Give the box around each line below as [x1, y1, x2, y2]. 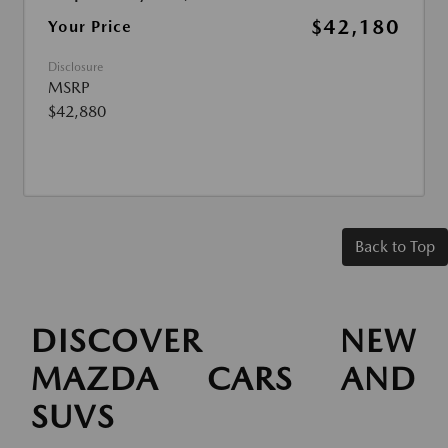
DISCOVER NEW [31, 321, 417, 361]
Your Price [48, 17, 132, 37]
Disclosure [48, 60, 103, 75]
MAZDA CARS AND [31, 359, 417, 399]
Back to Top [355, 237, 435, 257]
